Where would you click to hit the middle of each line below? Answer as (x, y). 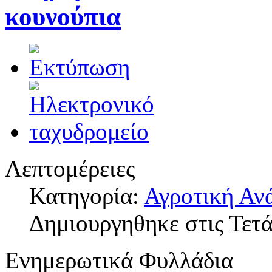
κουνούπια (63, 16)
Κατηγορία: (87, 195)
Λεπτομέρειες (70, 168)
